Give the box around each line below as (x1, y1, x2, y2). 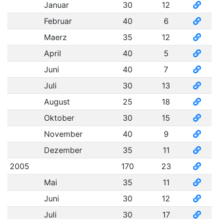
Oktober (44, 113, 74, 123)
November (44, 129, 83, 139)
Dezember (44, 145, 82, 155)
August (44, 97, 70, 107)
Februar (44, 16, 72, 26)
